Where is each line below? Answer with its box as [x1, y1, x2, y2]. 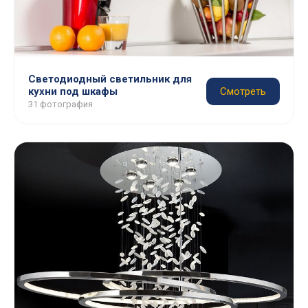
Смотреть [220, 85, 266, 98]
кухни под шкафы [28, 85, 118, 98]
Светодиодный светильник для [28, 73, 192, 85]
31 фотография [28, 99, 93, 109]
